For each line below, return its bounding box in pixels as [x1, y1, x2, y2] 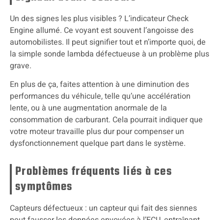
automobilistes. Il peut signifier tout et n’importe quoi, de [10, 36, 206, 48]
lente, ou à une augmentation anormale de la [10, 102, 167, 114]
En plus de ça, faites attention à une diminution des [10, 78, 189, 90]
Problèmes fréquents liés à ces [15, 162, 172, 181]
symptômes [15, 177, 73, 196]
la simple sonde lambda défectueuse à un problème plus [10, 48, 209, 60]
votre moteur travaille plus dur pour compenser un [10, 125, 184, 137]
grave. [10, 59, 31, 72]
